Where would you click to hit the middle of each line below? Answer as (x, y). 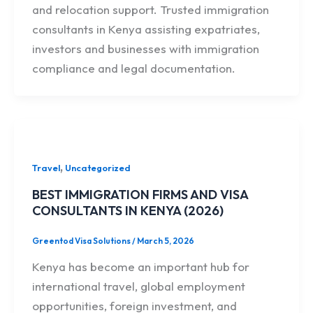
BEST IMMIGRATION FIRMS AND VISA (140, 194)
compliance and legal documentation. (133, 68)
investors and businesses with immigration (145, 48)
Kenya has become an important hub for (140, 266)
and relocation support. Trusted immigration (150, 9)
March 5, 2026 (165, 241)
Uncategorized (97, 167)
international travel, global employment (138, 286)
